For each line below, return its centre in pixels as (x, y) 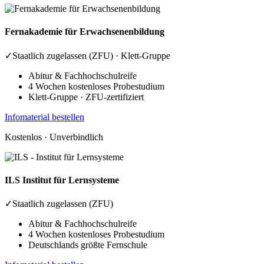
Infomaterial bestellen (44, 117)
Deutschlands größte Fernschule (88, 245)
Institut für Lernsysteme (71, 180)
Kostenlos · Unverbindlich (54, 137)
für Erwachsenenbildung (115, 32)
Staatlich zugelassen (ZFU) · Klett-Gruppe (91, 55)
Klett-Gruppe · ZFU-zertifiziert (86, 97)
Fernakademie (35, 32)
